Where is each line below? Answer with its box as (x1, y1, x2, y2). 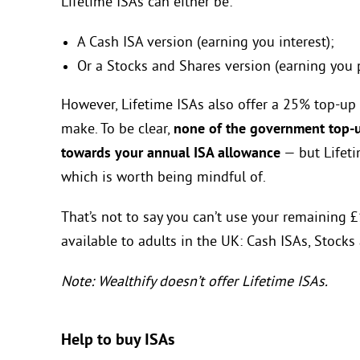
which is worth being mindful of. (61, 168, 266, 187)
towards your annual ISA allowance (61, 144, 280, 163)
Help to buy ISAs (61, 329, 174, 351)
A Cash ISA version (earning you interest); (77, 33, 334, 52)
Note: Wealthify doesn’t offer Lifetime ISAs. (61, 272, 328, 292)
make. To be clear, (61, 120, 174, 139)
